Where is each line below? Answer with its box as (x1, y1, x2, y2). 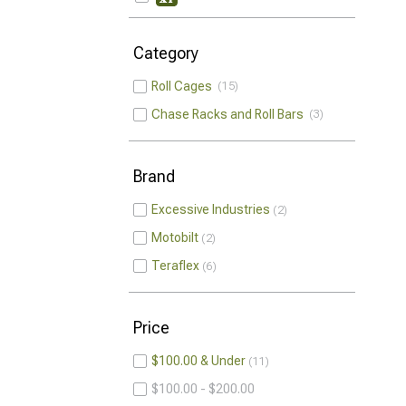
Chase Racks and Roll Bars (151, 107, 309, 121)
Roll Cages (151, 79, 217, 93)
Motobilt (151, 230, 198, 245)
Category (133, 43, 198, 63)
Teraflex (151, 258, 199, 273)
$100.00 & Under (151, 353, 246, 368)
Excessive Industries (151, 202, 270, 217)
